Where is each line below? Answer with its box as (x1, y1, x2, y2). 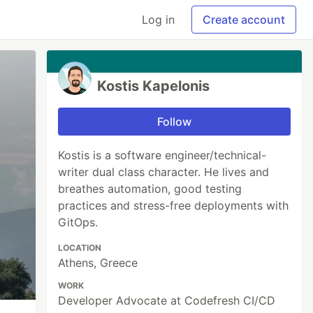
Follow (157, 115, 192, 129)
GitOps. (58, 215, 99, 229)
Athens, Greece (58, 256, 138, 270)
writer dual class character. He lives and (58, 165, 270, 179)
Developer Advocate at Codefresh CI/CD (58, 293, 276, 307)
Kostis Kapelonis (97, 78, 210, 94)
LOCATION (58, 242, 102, 253)
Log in (142, 13, 175, 27)
